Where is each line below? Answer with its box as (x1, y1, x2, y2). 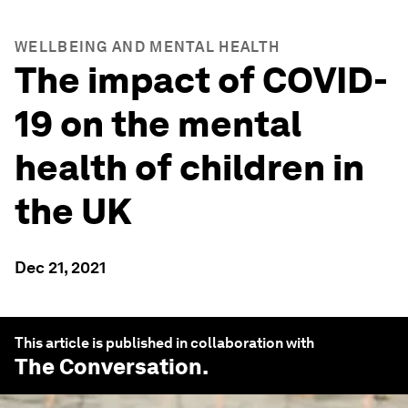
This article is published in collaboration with (15, 334, 314, 352)
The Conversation (15, 353, 202, 380)
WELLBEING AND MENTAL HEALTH (15, 38, 280, 56)
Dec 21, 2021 (15, 258, 106, 277)
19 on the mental (15, 102, 301, 146)
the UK (15, 189, 132, 233)
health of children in (15, 146, 364, 189)
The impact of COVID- (15, 58, 388, 102)
